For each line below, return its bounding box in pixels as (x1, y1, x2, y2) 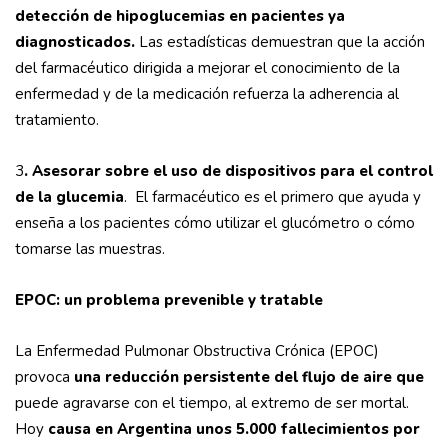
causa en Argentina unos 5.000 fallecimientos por (48, 419, 420, 440)
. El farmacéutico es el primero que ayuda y (124, 187, 421, 208)
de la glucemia (15, 187, 124, 208)
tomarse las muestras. (15, 239, 165, 260)
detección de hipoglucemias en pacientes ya (15, 6, 345, 27)
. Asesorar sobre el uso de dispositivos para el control (24, 161, 433, 182)
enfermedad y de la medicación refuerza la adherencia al (15, 84, 399, 105)
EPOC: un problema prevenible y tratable (15, 290, 323, 311)
